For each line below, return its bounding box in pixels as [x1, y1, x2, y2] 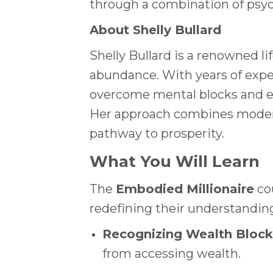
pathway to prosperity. [90, 126, 224, 141]
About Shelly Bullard [90, 23, 221, 38]
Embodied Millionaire [116, 181, 254, 196]
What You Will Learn [90, 151, 260, 171]
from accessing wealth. [102, 246, 241, 261]
